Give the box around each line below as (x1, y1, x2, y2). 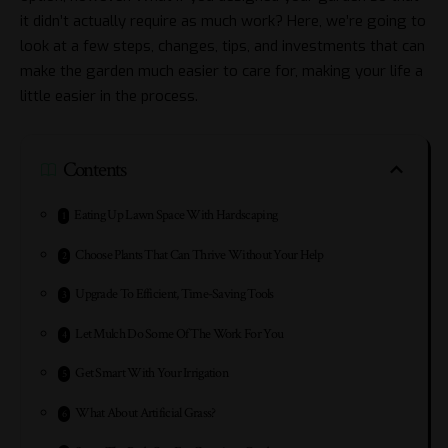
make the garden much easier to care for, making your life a (20, 60, 423, 81)
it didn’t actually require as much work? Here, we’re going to (20, 10, 426, 31)
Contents (63, 156, 126, 184)
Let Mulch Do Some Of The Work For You (75, 324, 284, 343)
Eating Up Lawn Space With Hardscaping (74, 206, 278, 225)
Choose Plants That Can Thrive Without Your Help (75, 245, 324, 264)
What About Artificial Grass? (75, 403, 216, 422)
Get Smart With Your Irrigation (75, 364, 229, 383)
